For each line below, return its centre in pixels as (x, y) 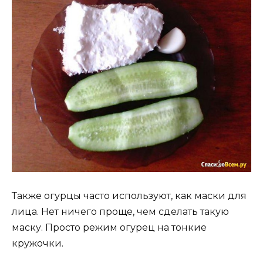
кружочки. (38, 244)
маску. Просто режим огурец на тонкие (109, 228)
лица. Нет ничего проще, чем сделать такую (120, 212)
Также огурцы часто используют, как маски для (129, 196)
